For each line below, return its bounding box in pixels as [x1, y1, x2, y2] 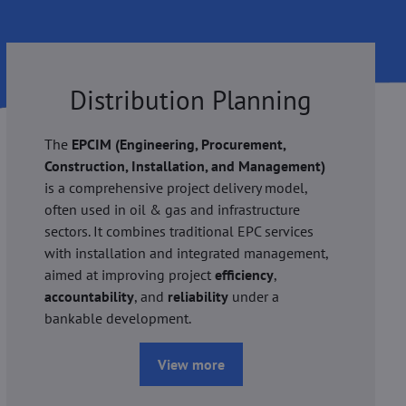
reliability [168, 286, 229, 305]
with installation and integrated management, [44, 243, 329, 262]
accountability [44, 286, 135, 305]
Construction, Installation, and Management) [44, 156, 326, 175]
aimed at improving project [44, 265, 216, 284]
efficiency [215, 265, 275, 284]
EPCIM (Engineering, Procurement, [72, 134, 286, 153]
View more [157, 354, 225, 373]
